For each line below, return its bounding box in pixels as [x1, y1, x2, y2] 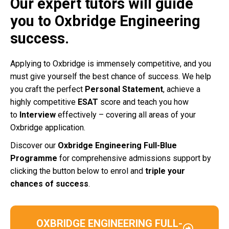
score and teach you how [98, 97, 189, 107]
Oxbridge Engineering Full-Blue [58, 141, 177, 151]
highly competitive [10, 97, 78, 107]
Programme [10, 153, 57, 164]
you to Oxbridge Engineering [10, 12, 200, 30]
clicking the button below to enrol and [10, 166, 145, 176]
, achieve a [163, 84, 200, 95]
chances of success [10, 179, 88, 189]
